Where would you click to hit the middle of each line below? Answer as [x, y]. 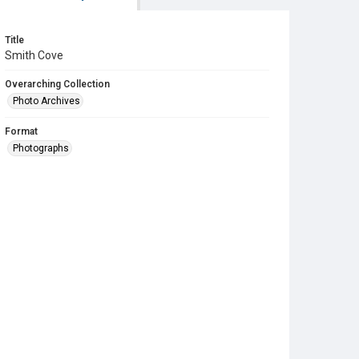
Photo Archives [46, 101]
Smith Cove [34, 55]
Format [21, 131]
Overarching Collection [57, 84]
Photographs [41, 148]
